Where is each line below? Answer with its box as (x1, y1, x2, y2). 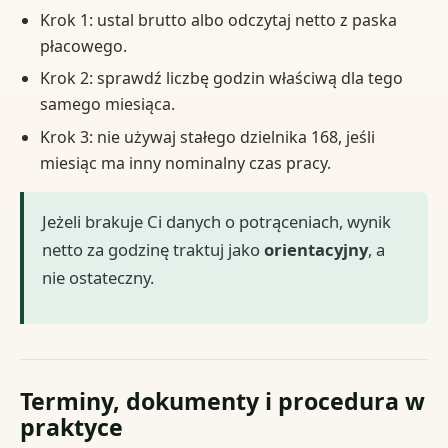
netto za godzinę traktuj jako (42, 237, 265, 261)
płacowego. (39, 35, 127, 58)
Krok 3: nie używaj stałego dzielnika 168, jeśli (39, 125, 375, 148)
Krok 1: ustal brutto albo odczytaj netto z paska (39, 9, 397, 32)
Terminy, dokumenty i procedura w (20, 385, 426, 417)
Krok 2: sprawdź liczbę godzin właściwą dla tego (39, 67, 403, 90)
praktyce (20, 411, 124, 443)
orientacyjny (264, 237, 369, 261)
